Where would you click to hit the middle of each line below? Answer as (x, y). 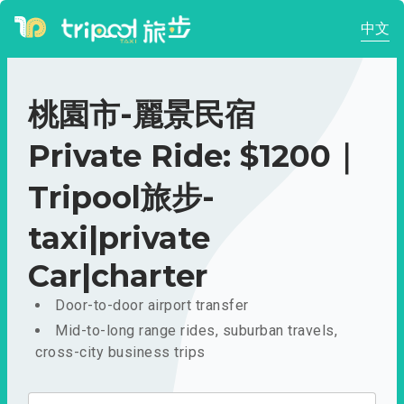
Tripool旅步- (121, 197)
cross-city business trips (120, 352)
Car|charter (118, 276)
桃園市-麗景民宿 (142, 115)
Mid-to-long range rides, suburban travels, (196, 331)
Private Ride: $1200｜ (194, 156)
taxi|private (119, 238)
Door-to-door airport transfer (152, 305)
